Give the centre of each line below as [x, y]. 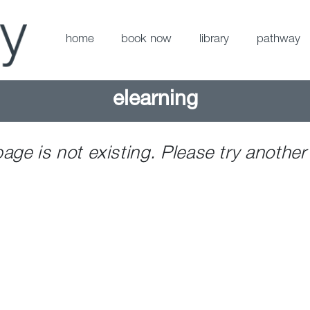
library [214, 40]
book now [147, 40]
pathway [278, 40]
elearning [155, 101]
